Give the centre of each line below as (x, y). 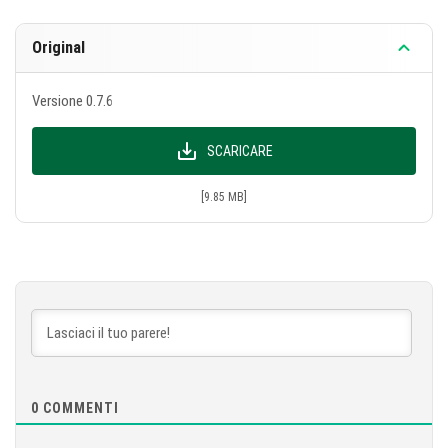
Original (58, 47)
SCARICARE (240, 151)
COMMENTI (79, 408)
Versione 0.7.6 (72, 101)
